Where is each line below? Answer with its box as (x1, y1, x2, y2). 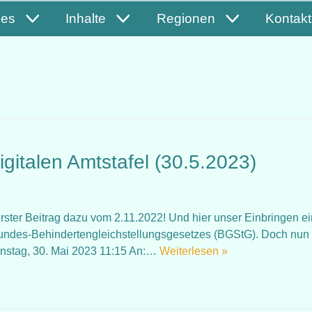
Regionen (156, 11, 215, 26)
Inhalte (65, 11, 107, 26)
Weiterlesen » (159, 245, 228, 257)
